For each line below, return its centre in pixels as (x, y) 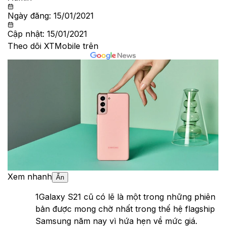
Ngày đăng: (31, 16)
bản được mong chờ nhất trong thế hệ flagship (125, 209)
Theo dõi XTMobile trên (53, 46)
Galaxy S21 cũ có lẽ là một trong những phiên (127, 196)
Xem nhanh (30, 176)
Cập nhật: (27, 34)
